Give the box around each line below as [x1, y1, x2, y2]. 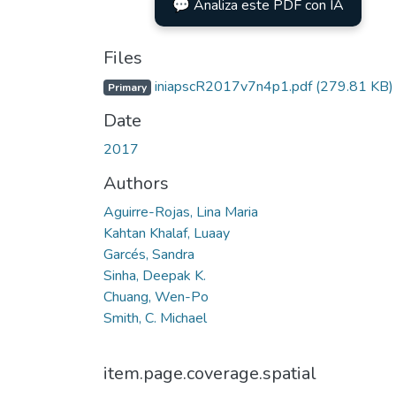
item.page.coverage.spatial [103, 361, 316, 385]
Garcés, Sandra [103, 244, 194, 264]
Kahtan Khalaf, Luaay [103, 223, 230, 243]
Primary [107, 80, 147, 95]
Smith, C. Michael [103, 308, 207, 328]
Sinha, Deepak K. [103, 265, 206, 286]
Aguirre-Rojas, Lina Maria [103, 202, 258, 222]
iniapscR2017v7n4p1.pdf [150, 76, 316, 96]
